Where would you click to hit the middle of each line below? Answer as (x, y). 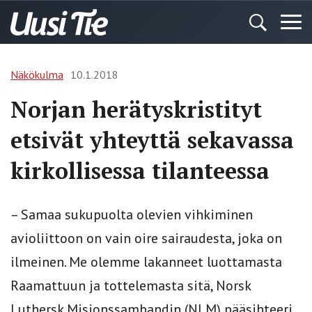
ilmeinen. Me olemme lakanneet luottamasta (146, 262)
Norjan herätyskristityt (136, 109)
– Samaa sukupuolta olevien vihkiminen (132, 214)
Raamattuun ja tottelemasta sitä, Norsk (131, 286)
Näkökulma (37, 75)
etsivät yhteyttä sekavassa (152, 140)
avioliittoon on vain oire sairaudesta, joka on (146, 238)
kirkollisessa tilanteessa (140, 171)
